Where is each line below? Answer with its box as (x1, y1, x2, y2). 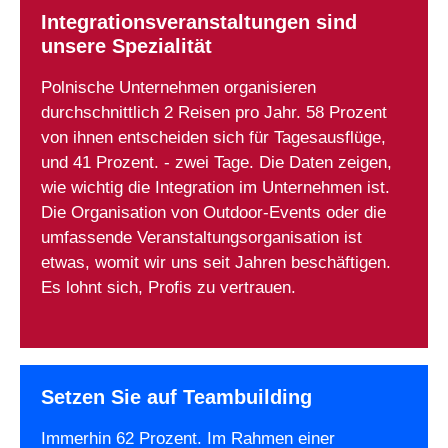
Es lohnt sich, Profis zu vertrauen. (40, 278, 296, 297)
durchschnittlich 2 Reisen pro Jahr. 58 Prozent (40, 103, 387, 122)
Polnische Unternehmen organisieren (40, 78, 316, 97)
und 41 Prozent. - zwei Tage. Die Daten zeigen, (40, 153, 392, 172)
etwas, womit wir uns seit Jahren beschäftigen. (40, 253, 391, 272)
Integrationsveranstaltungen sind (40, 11, 357, 33)
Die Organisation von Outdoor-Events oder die (40, 203, 386, 222)
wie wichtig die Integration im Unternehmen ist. (40, 178, 390, 197)
